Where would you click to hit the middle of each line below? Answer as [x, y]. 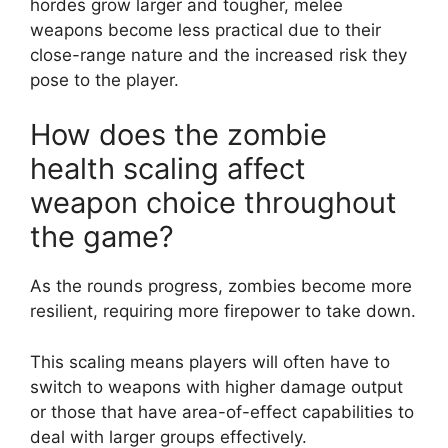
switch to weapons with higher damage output [216, 386]
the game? [102, 236]
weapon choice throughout [213, 202]
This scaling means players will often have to [210, 361]
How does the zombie [178, 134]
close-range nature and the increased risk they [218, 54]
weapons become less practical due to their [205, 29]
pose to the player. [104, 79]
